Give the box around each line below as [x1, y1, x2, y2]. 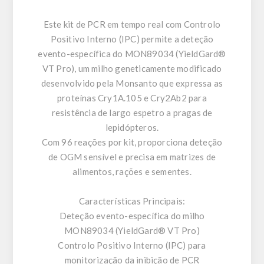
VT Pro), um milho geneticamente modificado [42, 63, 222, 74]
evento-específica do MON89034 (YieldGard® [38, 48, 226, 60]
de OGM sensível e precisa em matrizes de [48, 151, 216, 163]
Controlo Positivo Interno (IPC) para [58, 240, 206, 251]
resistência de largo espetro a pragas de [51, 107, 213, 118]
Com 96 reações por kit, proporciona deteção [41, 137, 223, 148]
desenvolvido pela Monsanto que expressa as [41, 78, 223, 89]
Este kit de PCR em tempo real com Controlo [43, 19, 221, 30]
